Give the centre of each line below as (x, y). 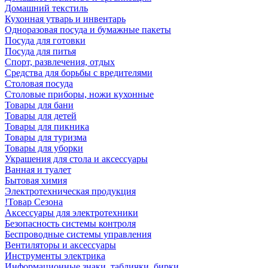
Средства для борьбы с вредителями (79, 73)
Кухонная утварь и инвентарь (65, 19)
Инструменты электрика (55, 256)
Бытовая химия (36, 180)
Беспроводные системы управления (78, 234)
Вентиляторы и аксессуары (60, 245)
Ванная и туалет (38, 170)
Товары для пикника (47, 127)
